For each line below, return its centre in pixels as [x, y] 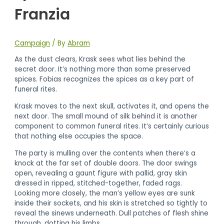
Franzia [42, 14]
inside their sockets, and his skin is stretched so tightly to [111, 203]
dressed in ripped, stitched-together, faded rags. [98, 183]
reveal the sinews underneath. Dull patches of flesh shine [112, 213]
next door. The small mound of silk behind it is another [106, 116]
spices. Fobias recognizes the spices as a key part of [104, 79]
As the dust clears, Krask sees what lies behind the [100, 59]
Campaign [32, 43]
